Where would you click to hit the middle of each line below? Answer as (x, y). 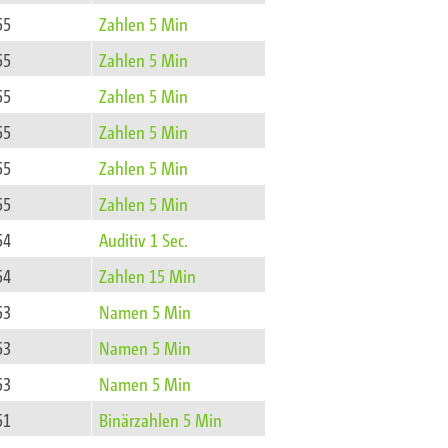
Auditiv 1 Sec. (144, 239)
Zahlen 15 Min (148, 275)
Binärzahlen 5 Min (161, 419)
